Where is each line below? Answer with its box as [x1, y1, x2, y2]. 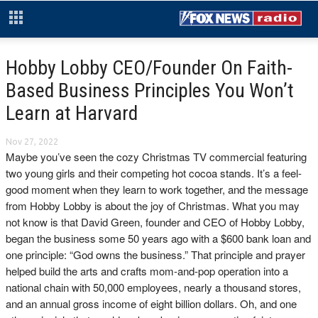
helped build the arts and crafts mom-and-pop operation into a [6, 263, 288, 278]
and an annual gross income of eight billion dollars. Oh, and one [6, 296, 297, 311]
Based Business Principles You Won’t [6, 79, 294, 102]
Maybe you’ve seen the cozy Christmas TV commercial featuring [6, 149, 307, 164]
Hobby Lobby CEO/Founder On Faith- [6, 56, 292, 79]
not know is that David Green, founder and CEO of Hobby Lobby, [6, 214, 305, 229]
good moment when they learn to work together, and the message [6, 182, 308, 197]
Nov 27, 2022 [6, 137, 58, 146]
